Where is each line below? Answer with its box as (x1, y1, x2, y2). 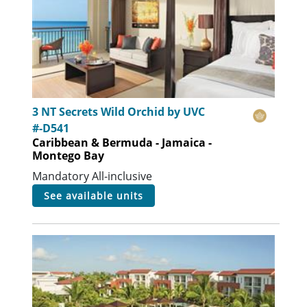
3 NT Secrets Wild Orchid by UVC (32, 103, 206, 119)
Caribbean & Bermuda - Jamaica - (32, 134, 212, 150)
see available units (50, 188, 144, 202)
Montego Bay (32, 147, 105, 163)
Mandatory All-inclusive (32, 168, 153, 184)
